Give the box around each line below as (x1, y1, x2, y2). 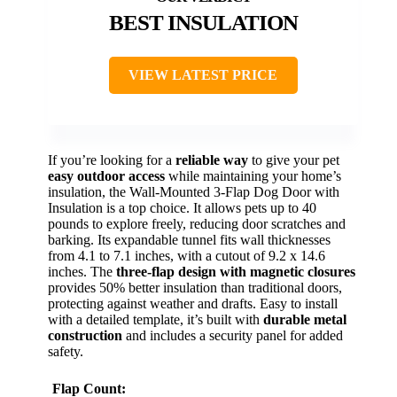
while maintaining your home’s (165, 168, 341, 184)
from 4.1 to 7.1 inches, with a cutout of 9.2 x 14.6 (48, 248, 325, 264)
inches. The (48, 264, 116, 280)
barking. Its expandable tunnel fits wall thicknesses (48, 232, 331, 248)
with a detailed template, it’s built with (48, 312, 263, 328)
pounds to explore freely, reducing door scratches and (48, 216, 346, 232)
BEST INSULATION (108, 11, 298, 35)
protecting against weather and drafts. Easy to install (48, 296, 338, 312)
